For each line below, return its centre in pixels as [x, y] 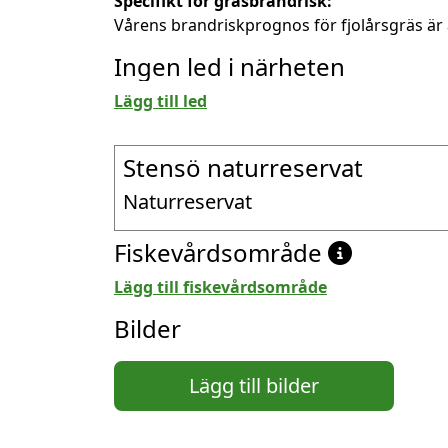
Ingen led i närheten [229, 66]
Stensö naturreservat [243, 167]
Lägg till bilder [254, 385]
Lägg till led [160, 100]
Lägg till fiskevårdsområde [220, 286]
